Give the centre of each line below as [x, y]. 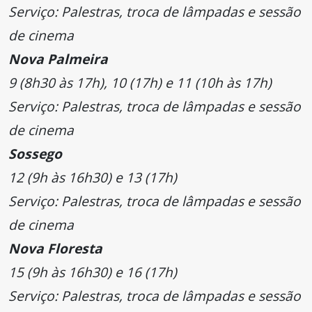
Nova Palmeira [58, 59]
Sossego [35, 154]
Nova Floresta [55, 249]
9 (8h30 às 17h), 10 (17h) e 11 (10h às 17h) [140, 83]
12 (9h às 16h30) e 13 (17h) [93, 178]
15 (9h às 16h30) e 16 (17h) [93, 272]
